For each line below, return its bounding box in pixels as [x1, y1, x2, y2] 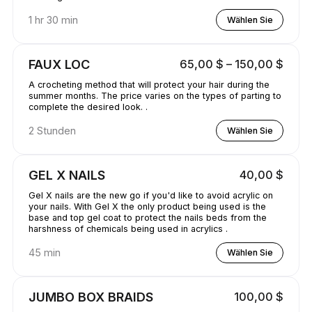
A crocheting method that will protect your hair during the [28, 79, 270, 90]
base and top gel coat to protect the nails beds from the [28, 212, 267, 223]
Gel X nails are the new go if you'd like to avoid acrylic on [28, 189, 273, 201]
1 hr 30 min [28, 13, 78, 26]
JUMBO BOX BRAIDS [28, 288, 153, 304]
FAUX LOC [28, 56, 90, 72]
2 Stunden [28, 124, 76, 136]
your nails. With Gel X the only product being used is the [28, 201, 266, 212]
